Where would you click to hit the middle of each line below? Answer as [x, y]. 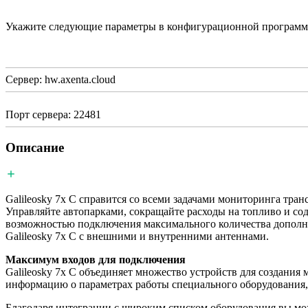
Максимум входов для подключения [96, 259]
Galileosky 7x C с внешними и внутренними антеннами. [137, 236]
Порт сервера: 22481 [53, 115]
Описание [35, 148]
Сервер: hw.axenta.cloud [60, 80]
